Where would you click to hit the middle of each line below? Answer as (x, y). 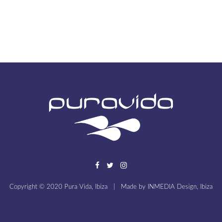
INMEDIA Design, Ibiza (180, 187)
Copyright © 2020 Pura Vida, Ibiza (58, 187)
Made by (134, 187)
